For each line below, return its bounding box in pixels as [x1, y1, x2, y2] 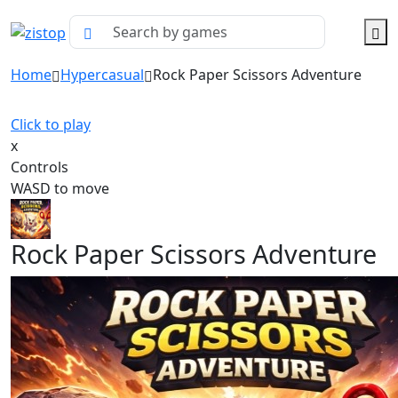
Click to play [11, 115, 91, 134]
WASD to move [11, 179, 109, 198]
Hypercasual [60, 65, 144, 84]
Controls [11, 157, 68, 177]
